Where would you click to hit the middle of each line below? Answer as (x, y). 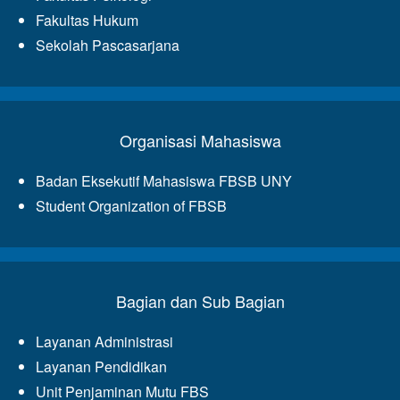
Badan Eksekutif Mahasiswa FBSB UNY (164, 181)
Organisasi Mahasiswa (200, 141)
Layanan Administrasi (104, 342)
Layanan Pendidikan (101, 367)
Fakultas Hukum (87, 21)
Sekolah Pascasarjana (108, 46)
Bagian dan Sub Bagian (200, 301)
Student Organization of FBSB (131, 206)
